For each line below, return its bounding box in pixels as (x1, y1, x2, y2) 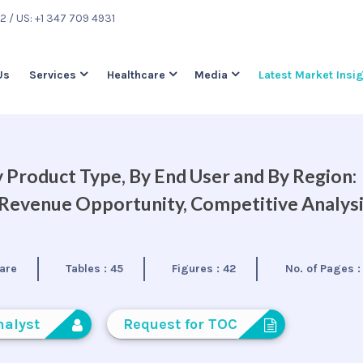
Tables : (66, 262, 111, 275)
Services (29, 68, 76, 83)
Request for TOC (122, 315, 237, 333)
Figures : (172, 262, 224, 275)
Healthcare (107, 68, 165, 83)
